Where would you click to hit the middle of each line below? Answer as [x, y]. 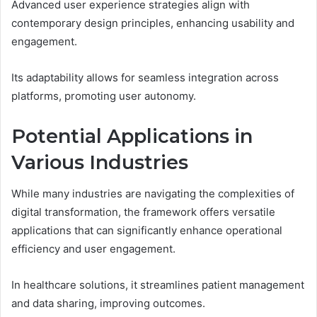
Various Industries [100, 162]
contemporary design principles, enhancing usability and [153, 23]
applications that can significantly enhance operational [147, 231]
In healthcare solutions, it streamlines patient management [158, 285]
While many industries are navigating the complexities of [153, 194]
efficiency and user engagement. [93, 249]
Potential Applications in [132, 136]
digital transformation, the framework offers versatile [143, 212]
